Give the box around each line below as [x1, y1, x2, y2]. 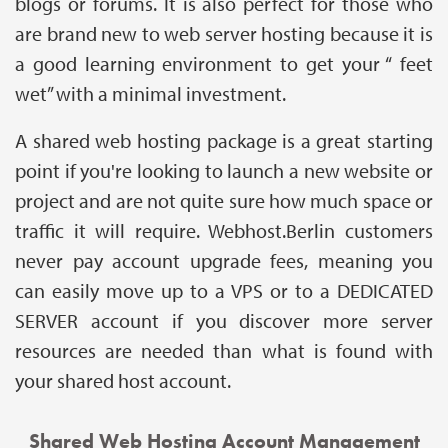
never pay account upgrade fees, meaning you [15, 248, 433, 274]
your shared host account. [15, 368, 239, 394]
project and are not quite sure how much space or [15, 188, 433, 214]
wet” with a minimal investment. [15, 81, 286, 107]
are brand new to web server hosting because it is [15, 21, 433, 47]
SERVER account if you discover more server [15, 308, 433, 334]
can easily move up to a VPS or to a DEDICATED [15, 278, 433, 304]
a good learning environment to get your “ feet [15, 51, 433, 77]
